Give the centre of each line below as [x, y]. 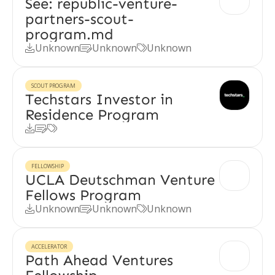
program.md [69, 34]
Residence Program [92, 114]
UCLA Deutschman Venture [120, 180]
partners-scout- [79, 19]
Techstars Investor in [99, 99]
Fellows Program [83, 195]
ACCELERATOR [49, 246]
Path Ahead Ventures [99, 260]
